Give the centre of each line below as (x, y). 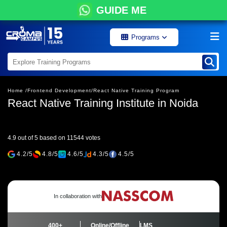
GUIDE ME (121, 10)
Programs (146, 37)
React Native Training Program (136, 90)
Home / (17, 90)
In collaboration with (78, 196)
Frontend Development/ (60, 90)
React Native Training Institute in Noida (103, 103)
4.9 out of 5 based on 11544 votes (54, 138)
